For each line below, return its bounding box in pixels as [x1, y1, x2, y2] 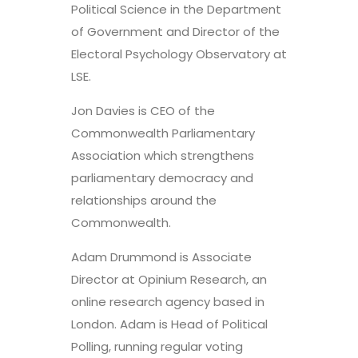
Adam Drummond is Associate [71, 249, 252, 265]
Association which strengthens [71, 147, 254, 164]
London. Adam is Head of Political [71, 316, 268, 332]
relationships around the [71, 192, 217, 209]
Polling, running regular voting [71, 338, 243, 355]
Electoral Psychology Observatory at [71, 46, 287, 62]
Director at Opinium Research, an [71, 271, 267, 288]
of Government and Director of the [71, 23, 280, 40]
